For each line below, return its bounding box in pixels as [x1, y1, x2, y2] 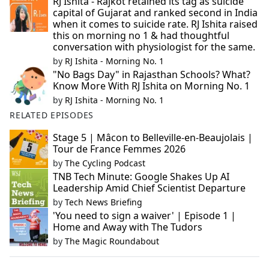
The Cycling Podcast [65, 157, 145, 169]
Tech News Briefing [65, 196, 142, 208]
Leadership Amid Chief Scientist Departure [53, 181, 246, 195]
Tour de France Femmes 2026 [53, 142, 186, 156]
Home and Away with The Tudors [53, 220, 202, 234]
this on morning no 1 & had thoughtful [53, 29, 229, 43]
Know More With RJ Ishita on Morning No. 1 [53, 79, 250, 93]
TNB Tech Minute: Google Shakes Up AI [53, 170, 229, 184]
